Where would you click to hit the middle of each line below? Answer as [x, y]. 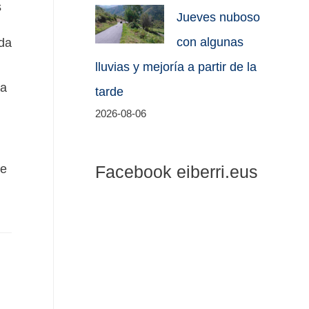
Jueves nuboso [219, 18]
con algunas [210, 42]
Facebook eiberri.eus [177, 171]
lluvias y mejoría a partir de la [176, 67]
